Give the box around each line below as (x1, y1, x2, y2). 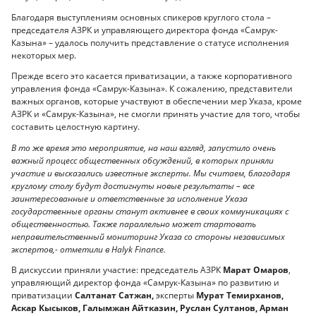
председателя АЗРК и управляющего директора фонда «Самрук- (11, 23, 278, 36)
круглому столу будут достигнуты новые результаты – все (11, 179, 255, 192)
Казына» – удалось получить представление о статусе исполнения (11, 36, 289, 49)
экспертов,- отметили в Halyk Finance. (11, 243, 166, 255)
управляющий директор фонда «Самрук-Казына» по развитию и (11, 276, 279, 289)
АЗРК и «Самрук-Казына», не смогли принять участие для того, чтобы (11, 108, 300, 121)
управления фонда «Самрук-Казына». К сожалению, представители (11, 83, 293, 95)
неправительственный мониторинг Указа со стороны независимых (11, 230, 285, 243)
